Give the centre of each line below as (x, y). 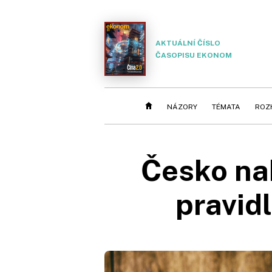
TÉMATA (226, 107)
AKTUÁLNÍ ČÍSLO (188, 43)
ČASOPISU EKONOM (194, 55)
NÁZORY (182, 107)
